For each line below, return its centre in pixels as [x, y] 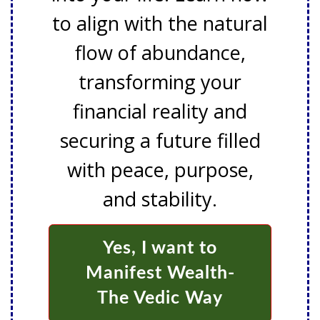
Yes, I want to [160, 248]
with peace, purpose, [160, 170]
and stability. [160, 199]
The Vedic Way [160, 298]
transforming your [160, 82]
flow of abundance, [160, 52]
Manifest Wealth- [160, 273]
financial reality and [160, 111]
